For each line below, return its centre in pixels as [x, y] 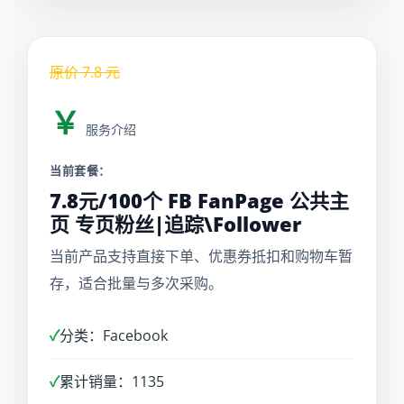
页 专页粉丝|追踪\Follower [175, 224]
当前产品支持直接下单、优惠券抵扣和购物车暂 [201, 256]
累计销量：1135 [112, 381]
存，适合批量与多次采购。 [136, 283]
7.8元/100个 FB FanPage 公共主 [199, 200]
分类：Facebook [114, 335]
